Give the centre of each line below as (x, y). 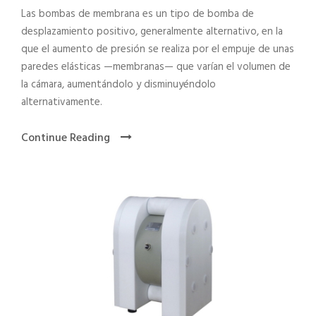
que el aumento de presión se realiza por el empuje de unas (158, 49)
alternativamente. (62, 102)
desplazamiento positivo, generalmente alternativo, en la (152, 31)
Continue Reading (66, 138)
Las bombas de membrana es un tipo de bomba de (138, 14)
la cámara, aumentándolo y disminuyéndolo (119, 84)
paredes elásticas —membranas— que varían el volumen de (156, 67)
